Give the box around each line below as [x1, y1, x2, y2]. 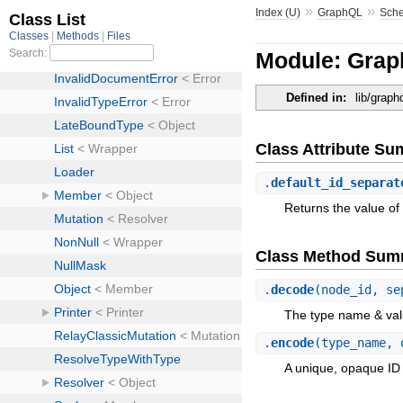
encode [271, 336, 315, 351]
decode [271, 282, 315, 297]
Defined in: [286, 91, 347, 105]
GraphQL [318, 5, 363, 19]
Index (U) [255, 5, 301, 19]
